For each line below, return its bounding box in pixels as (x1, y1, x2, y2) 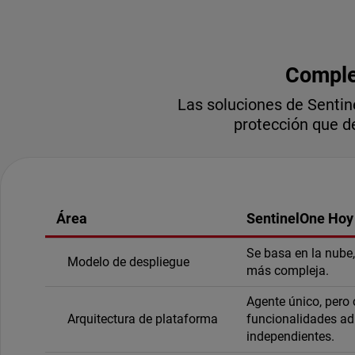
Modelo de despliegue (67, 254, 190, 269)
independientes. (246, 328, 335, 344)
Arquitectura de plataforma (67, 311, 219, 326)
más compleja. (246, 262, 330, 278)
